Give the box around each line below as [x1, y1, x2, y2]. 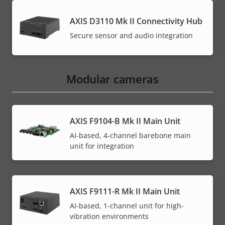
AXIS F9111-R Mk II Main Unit [70, 185, 180, 197]
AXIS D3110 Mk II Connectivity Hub [70, 16, 202, 27]
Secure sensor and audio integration [70, 31, 193, 41]
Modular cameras [66, 71, 159, 87]
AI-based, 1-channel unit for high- [70, 200, 184, 210]
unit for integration [70, 141, 134, 151]
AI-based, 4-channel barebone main [70, 130, 191, 140]
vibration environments [70, 211, 149, 221]
